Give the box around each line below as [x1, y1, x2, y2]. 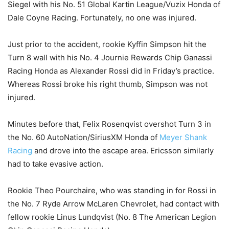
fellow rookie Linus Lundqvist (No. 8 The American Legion [8, 212, 216, 222]
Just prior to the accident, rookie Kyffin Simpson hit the [8, 39, 207, 49]
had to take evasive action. [8, 159, 103, 169]
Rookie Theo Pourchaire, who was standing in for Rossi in [8, 186, 216, 195]
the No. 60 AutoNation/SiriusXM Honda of [8, 132, 159, 142]
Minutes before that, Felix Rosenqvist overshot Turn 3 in [8, 119, 211, 129]
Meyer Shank [159, 132, 207, 142]
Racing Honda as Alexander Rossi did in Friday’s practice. [8, 66, 214, 76]
